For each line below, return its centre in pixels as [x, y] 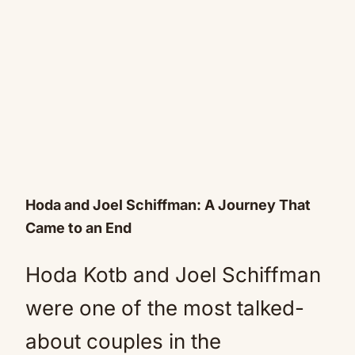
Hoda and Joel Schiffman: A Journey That [168, 205]
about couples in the [123, 341]
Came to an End [78, 228]
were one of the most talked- [165, 308]
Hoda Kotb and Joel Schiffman [173, 275]
